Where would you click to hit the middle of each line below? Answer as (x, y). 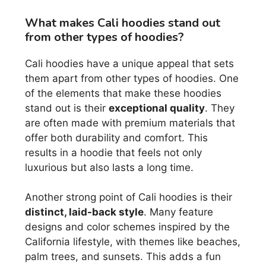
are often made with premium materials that (130, 123)
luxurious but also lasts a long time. (109, 167)
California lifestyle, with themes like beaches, (133, 242)
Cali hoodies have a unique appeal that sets (129, 63)
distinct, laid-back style (84, 212)
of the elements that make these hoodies (123, 93)
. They (220, 108)
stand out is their (67, 108)
